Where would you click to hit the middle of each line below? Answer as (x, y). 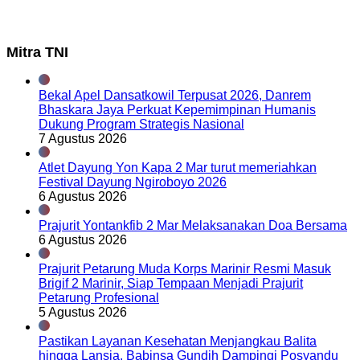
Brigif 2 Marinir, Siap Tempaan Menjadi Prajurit (171, 284)
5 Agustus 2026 (83, 313)
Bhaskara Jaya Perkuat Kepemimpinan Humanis (177, 110)
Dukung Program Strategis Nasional (141, 125)
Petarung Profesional (99, 298)
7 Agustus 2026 (83, 139)
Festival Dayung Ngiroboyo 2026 (133, 182)
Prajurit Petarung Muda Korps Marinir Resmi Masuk (185, 269)
